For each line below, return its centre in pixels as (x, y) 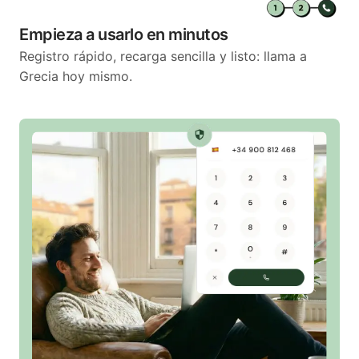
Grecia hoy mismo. (76, 76)
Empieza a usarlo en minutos (124, 34)
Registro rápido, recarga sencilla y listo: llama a (163, 56)
